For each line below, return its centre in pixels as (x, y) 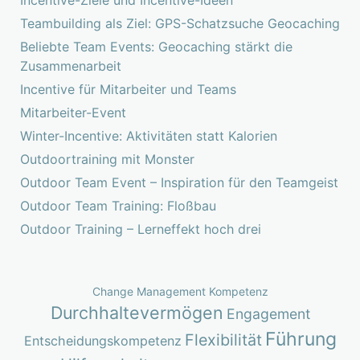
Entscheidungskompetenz (102, 340)
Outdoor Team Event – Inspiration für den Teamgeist (179, 182)
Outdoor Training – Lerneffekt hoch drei (141, 229)
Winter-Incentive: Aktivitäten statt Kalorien (149, 135)
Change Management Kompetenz (180, 291)
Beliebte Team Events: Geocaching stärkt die (156, 46)
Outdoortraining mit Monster (107, 159)
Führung (301, 339)
